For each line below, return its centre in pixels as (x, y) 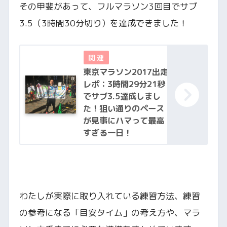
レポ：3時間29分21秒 (124, 84)
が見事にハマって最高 (123, 120)
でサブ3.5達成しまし (122, 96)
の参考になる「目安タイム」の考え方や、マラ (109, 213)
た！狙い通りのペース (123, 108)
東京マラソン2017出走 (125, 72)
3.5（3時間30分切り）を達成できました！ (103, 23)
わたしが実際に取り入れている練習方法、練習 (109, 196)
